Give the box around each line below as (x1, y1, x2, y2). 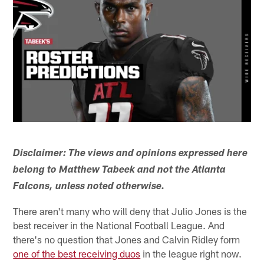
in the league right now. (140, 247, 242, 259)
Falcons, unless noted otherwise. (13, 181, 166, 192)
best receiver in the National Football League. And (13, 219, 225, 231)
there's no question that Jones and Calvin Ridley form (13, 233, 240, 245)
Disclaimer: (13, 148, 67, 159)
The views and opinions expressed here (68, 148, 248, 159)
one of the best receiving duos (13, 247, 141, 259)
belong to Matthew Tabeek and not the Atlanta (13, 165, 226, 176)
